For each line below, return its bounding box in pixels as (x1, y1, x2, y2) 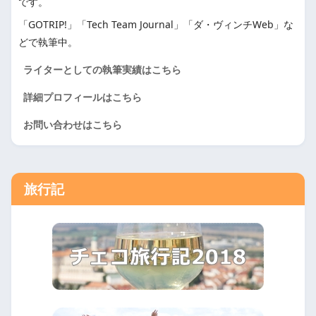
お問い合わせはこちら (23, 117, 122, 131)
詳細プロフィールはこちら (23, 90, 142, 104)
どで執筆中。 (18, 35, 78, 49)
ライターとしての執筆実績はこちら (23, 62, 181, 76)
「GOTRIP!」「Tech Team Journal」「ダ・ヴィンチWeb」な (18, 17, 293, 31)
